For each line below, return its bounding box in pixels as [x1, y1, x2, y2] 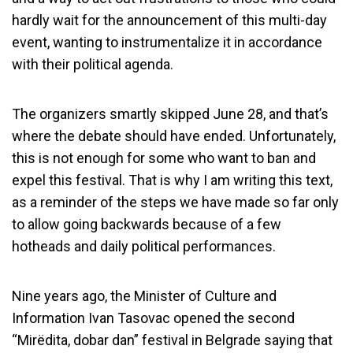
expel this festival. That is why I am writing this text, [12, 172, 333, 188]
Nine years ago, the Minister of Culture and [12, 288, 277, 304]
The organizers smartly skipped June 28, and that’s [12, 106, 329, 122]
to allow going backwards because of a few [12, 216, 281, 232]
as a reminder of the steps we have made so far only [12, 194, 339, 210]
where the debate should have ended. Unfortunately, [12, 128, 336, 144]
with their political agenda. [12, 56, 173, 72]
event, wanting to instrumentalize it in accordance [12, 34, 322, 50]
